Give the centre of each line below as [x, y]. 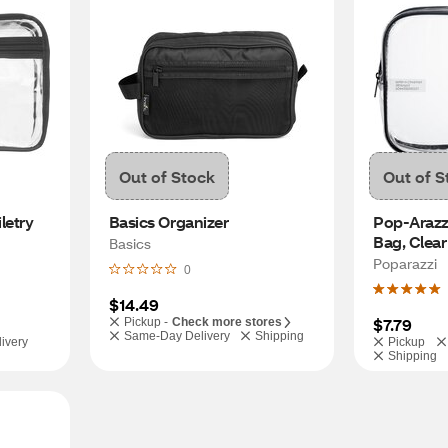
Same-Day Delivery [176, 336]
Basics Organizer [168, 221]
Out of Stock [166, 176]
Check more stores [226, 322]
